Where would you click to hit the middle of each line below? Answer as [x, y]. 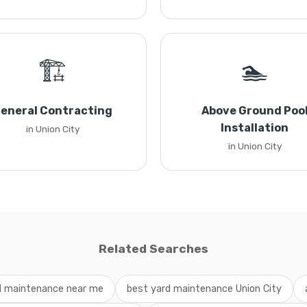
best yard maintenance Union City [204, 289]
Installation [255, 128]
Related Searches [153, 249]
